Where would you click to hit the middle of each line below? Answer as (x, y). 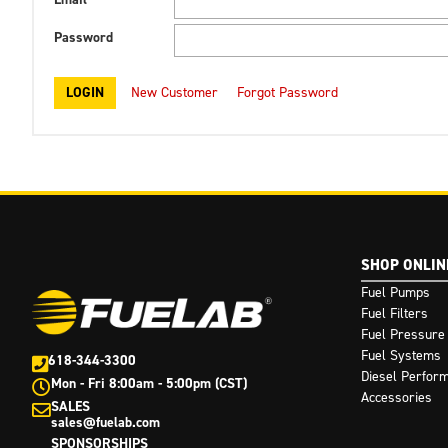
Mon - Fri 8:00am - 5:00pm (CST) (149, 383)
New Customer (174, 93)
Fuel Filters (394, 313)
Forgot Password (287, 93)
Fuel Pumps (395, 292)
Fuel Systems (400, 355)
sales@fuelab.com (105, 422)
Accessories (396, 397)
